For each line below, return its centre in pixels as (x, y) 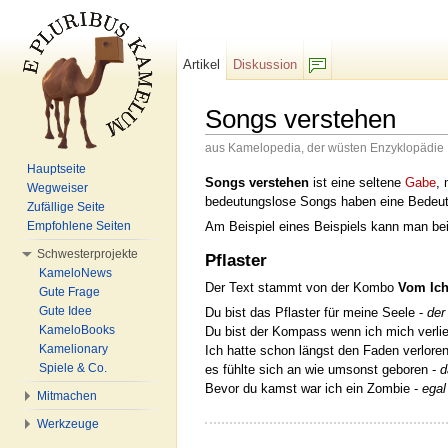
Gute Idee (65, 311)
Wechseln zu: (246, 164)
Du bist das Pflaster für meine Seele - (316, 313)
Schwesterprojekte (87, 254)
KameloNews (75, 273)
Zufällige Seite (66, 207)
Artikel (202, 64)
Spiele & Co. (73, 368)
